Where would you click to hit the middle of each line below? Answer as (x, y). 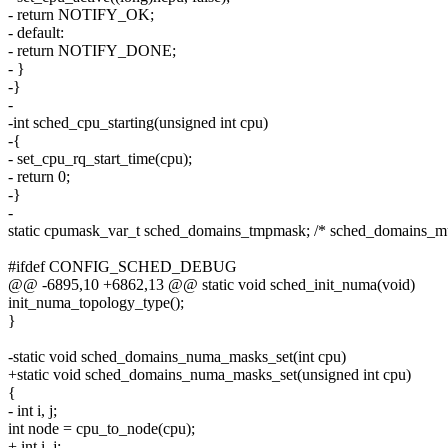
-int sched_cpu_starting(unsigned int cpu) (138, 123)
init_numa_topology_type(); (96, 303)
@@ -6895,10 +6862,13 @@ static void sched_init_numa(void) (211, 285)
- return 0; (39, 177)
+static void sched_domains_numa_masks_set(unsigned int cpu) (209, 375)
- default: (36, 33)
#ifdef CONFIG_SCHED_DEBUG (122, 267)
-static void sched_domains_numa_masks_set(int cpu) (177, 357)
